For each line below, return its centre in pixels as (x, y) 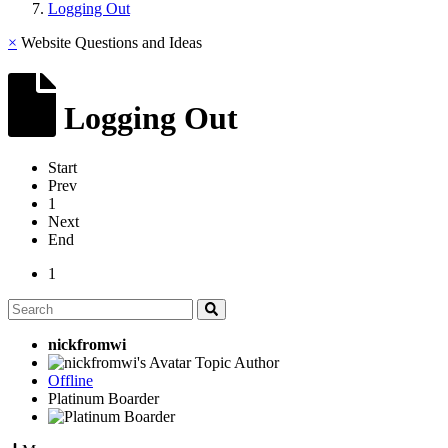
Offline (70, 380)
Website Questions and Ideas (109, 42)
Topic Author (237, 362)
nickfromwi (87, 344)
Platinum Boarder (103, 398)
